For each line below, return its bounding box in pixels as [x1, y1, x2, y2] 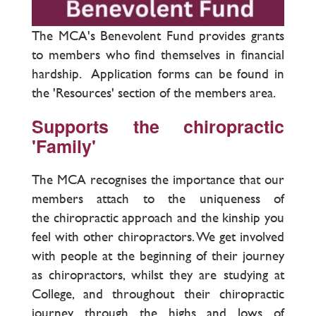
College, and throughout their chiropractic [32, 284, 284, 304]
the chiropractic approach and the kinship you [32, 208, 284, 228]
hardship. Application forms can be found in [32, 64, 284, 84]
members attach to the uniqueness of [32, 189, 284, 209]
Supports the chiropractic [32, 114, 284, 140]
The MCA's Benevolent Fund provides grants [32, 26, 284, 46]
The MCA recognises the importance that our [32, 170, 284, 190]
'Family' [32, 133, 96, 159]
